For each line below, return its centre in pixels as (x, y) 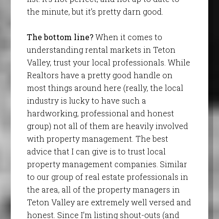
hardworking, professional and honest (100, 113)
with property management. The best (97, 139)
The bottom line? (60, 37)
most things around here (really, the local (105, 88)
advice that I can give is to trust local (96, 152)
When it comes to (128, 37)
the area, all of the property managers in (103, 190)
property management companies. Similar (107, 164)
